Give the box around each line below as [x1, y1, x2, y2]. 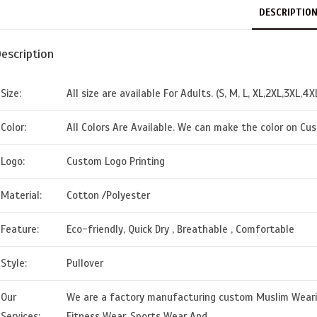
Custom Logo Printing [67, 155, 165, 168]
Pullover [67, 257, 103, 270]
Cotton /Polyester [67, 189, 150, 202]
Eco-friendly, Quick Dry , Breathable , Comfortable [67, 223, 294, 236]
